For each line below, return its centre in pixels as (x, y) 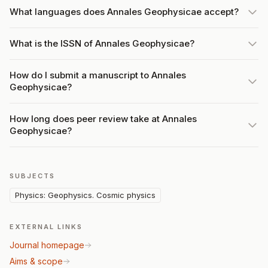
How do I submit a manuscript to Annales (98, 75)
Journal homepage (47, 245)
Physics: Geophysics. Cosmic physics (85, 195)
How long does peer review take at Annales (103, 119)
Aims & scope (36, 261)
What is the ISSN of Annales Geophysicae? (102, 43)
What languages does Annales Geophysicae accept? (124, 12)
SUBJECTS (32, 176)
